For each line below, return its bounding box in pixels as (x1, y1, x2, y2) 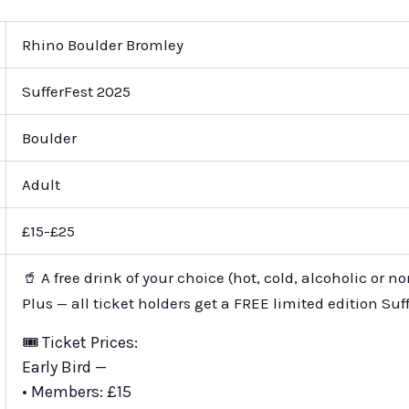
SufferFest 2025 (21, 81, 131, 100)
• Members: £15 (21, 381, 131, 402)
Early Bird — (21, 356, 107, 377)
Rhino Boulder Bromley (21, 35, 184, 54)
